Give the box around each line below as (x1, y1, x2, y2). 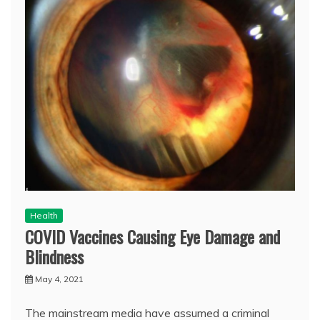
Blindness (25, 244, 84, 270)
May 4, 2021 (35, 274, 84, 285)
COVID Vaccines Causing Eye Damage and (25, 224, 280, 250)
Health (30, 210, 58, 221)
